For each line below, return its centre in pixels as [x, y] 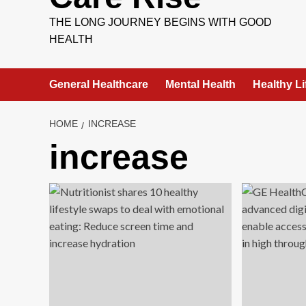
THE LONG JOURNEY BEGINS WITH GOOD [161, 22]
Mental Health [200, 84]
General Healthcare [99, 84]
